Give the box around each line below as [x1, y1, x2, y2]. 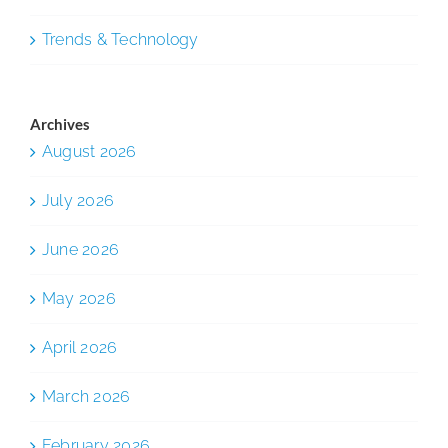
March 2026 [42, 386, 131, 406]
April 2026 [42, 337, 118, 357]
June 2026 [42, 239, 120, 259]
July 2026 [42, 190, 115, 210]
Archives [30, 114, 90, 133]
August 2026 [42, 141, 137, 161]
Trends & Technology [42, 29, 199, 49]
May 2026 [42, 288, 116, 308]
